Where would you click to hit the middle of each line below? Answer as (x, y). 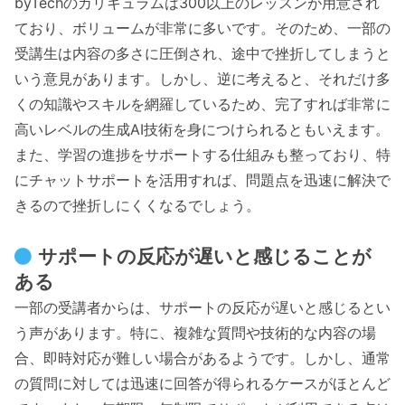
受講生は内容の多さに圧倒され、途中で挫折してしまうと (202, 53)
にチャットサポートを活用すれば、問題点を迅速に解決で (202, 179)
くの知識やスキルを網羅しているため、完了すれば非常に (202, 104)
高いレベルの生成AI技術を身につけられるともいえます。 (202, 129)
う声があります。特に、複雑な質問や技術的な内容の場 (195, 332)
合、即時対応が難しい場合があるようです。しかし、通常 (202, 358)
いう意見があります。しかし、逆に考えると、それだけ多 (202, 78)
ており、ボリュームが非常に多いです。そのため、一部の (202, 28)
